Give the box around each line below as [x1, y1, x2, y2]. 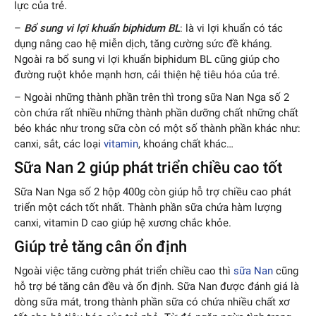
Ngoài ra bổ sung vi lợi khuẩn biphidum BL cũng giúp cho [14, 53, 280, 66]
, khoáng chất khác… [138, 138, 233, 151]
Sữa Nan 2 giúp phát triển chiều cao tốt [14, 159, 282, 177]
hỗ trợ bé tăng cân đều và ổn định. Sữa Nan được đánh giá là [14, 280, 299, 293]
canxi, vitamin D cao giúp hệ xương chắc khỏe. [14, 217, 231, 230]
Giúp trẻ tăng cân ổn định [14, 238, 187, 256]
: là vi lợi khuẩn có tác [180, 22, 283, 35]
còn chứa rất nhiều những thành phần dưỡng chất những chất [14, 107, 298, 120]
